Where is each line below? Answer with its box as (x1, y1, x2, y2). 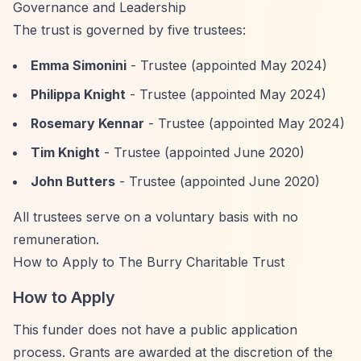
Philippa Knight (31, 86, 126, 102)
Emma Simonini (31, 57, 127, 73)
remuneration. (13, 231, 99, 247)
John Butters (31, 173, 115, 189)
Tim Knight (31, 144, 100, 160)
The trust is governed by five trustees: (13, 22, 246, 38)
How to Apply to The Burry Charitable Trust (13, 254, 284, 270)
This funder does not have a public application (13, 322, 297, 338)
